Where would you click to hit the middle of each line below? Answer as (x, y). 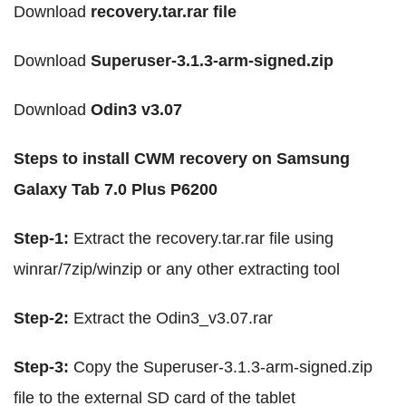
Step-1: (43, 239)
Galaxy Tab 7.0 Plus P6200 (116, 190)
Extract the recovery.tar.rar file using (203, 239)
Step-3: (43, 367)
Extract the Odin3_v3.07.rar (173, 319)
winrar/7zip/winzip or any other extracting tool (177, 270)
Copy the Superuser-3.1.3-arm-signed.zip (223, 367)
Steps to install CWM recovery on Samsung (182, 159)
